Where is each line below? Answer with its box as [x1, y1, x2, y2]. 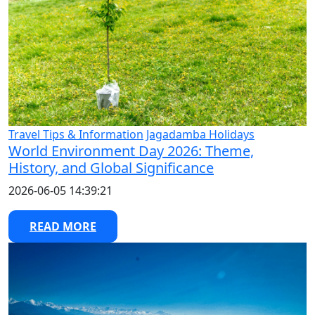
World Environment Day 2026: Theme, [8, 141, 254, 161]
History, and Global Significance [8, 158, 214, 178]
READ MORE [30, 219, 96, 235]
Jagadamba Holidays [146, 127, 255, 143]
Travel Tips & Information [8, 127, 143, 143]
